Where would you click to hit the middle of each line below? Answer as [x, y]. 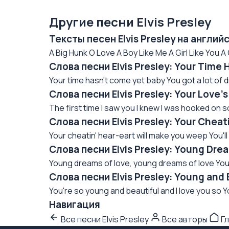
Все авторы [185, 219]
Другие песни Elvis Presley [130, 22]
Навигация [75, 204]
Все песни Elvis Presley [105, 219]
